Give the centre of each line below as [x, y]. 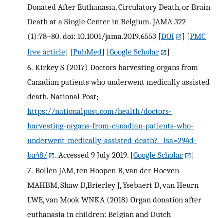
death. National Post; [63, 97]
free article [46, 52]
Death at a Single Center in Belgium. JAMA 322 [107, 22]
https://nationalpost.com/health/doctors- [100, 111]
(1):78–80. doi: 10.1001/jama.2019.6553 [92, 36]
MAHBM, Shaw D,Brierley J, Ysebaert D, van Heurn [113, 185]
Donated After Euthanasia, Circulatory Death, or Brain [119, 7]
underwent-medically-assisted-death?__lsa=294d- [112, 140]
